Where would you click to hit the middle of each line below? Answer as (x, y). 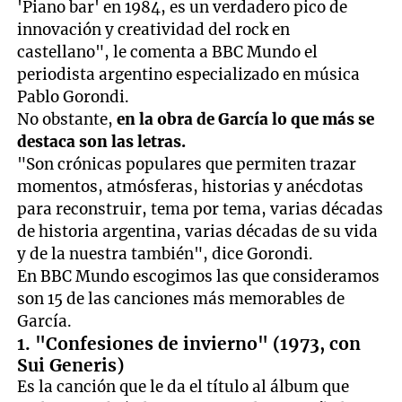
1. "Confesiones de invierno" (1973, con (189, 343)
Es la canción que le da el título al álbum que (184, 386)
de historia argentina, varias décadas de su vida (198, 231)
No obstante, (67, 119)
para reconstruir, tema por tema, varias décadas (201, 209)
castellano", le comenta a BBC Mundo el (168, 52)
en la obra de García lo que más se (246, 119)
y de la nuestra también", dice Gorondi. (166, 253)
